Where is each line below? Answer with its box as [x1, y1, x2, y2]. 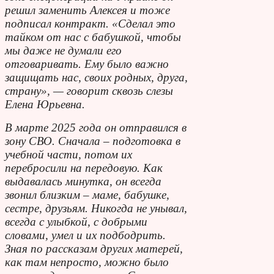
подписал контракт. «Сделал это [5, 17, 176, 30]
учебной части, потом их [5, 147, 132, 161]
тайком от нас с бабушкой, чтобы [5, 30, 181, 43]
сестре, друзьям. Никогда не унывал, [5, 201, 187, 215]
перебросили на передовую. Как [5, 161, 163, 174]
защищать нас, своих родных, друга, [5, 70, 188, 84]
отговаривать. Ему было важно [5, 57, 169, 70]
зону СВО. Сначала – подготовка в [5, 134, 180, 147]
